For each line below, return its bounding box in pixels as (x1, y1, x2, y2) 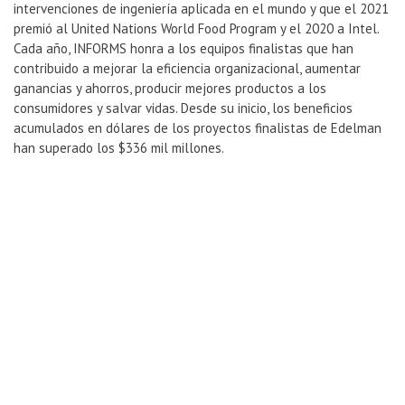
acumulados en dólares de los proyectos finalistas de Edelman (14, 119, 381, 137)
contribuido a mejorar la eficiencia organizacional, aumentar (14, 60, 361, 78)
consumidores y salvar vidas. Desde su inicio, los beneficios (14, 99, 353, 118)
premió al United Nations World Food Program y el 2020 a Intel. (14, 20, 379, 38)
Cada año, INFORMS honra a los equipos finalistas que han (14, 40, 353, 58)
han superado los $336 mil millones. (14, 139, 224, 157)
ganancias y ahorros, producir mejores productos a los (14, 80, 326, 98)
